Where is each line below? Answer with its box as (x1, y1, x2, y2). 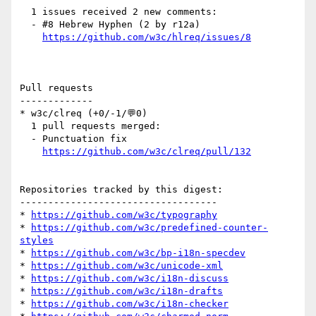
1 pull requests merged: (20, 121, 31, 132)
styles (20, 235, 54, 246)
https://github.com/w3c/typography (31, 209, 217, 221)
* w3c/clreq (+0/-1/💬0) (20, 108, 147, 119)
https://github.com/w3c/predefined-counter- (31, 222, 268, 233)
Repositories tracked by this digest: (20, 184, 223, 195)
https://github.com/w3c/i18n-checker (31, 298, 229, 310)
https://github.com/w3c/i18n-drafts (31, 286, 223, 297)
